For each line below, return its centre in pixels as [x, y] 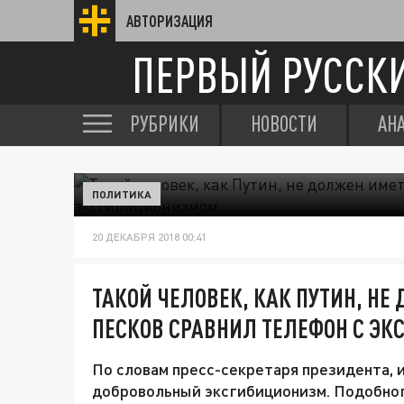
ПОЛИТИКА [122, 194]
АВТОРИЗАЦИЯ [170, 21]
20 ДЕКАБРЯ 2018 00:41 [149, 237]
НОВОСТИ [284, 124]
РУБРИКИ [165, 124]
